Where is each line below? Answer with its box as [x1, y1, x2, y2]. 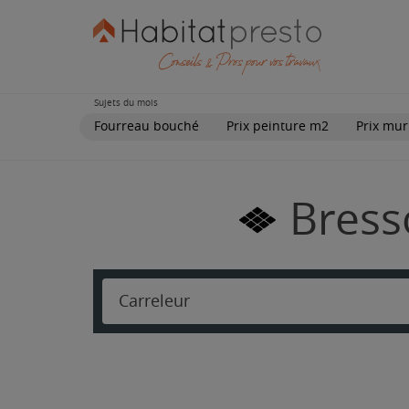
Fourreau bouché [94, 118, 199, 134]
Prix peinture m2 [226, 118, 329, 134]
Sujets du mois [94, 97, 158, 109]
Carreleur [119, 290, 190, 311]
